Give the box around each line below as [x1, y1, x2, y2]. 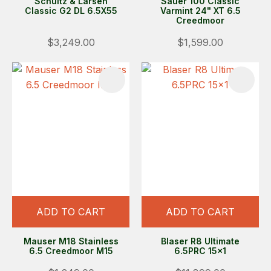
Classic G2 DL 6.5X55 [24, 5, 117, 16]
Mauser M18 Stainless [23, 235, 119, 246]
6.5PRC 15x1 [174, 245, 226, 256]
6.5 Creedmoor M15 [28, 245, 113, 256]
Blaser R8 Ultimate [161, 235, 240, 246]
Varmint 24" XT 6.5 [160, 5, 241, 16]
